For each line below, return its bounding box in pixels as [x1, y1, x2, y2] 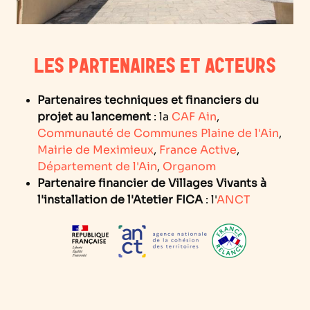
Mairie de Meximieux [37, 143, 154, 157]
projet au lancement [37, 109, 151, 124]
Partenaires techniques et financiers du [37, 93, 259, 107]
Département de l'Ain [37, 159, 157, 174]
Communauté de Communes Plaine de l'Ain [37, 126, 279, 140]
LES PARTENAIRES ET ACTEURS [34, 57, 276, 78]
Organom [163, 159, 216, 174]
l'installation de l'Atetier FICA [37, 192, 203, 207]
